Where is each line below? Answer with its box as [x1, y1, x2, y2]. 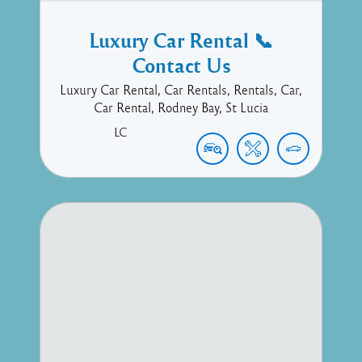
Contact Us [131, 52, 231, 78]
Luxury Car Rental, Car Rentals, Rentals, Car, [60, 82, 302, 97]
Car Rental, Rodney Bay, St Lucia [94, 99, 268, 115]
